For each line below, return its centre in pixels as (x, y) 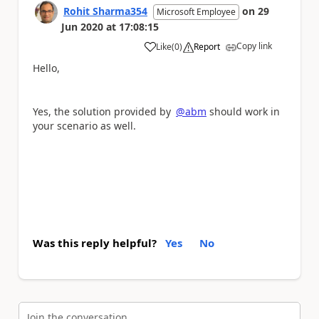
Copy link (254, 46)
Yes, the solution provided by (103, 111)
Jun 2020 (82, 26)
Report (207, 46)
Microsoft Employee (196, 11)
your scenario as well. (84, 125)
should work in (243, 111)
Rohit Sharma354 (105, 11)
